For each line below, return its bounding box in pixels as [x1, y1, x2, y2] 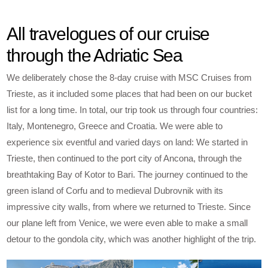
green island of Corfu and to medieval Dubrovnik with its [7, 185, 224, 196]
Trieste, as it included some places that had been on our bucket [7, 89, 252, 99]
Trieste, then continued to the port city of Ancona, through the [7, 153, 242, 163]
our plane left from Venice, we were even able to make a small [7, 218, 248, 228]
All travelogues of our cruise [7, 24, 210, 44]
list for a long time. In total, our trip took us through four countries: [7, 105, 258, 115]
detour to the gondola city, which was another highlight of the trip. [7, 234, 257, 244]
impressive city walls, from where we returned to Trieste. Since [7, 202, 251, 212]
